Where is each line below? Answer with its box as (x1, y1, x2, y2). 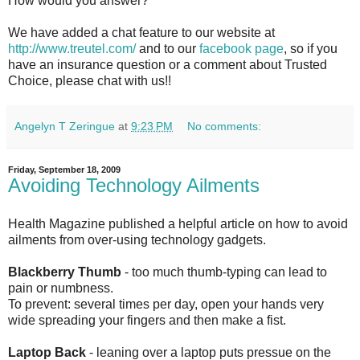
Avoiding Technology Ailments (8, 174, 260, 197)
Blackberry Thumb (8, 265, 121, 280)
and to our (136, 42, 199, 56)
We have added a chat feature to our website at (8, 26, 275, 40)
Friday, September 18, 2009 (8, 165, 121, 175)
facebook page (199, 42, 284, 56)
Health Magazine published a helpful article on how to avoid (8, 217, 348, 231)
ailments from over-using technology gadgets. (8, 233, 266, 247)
